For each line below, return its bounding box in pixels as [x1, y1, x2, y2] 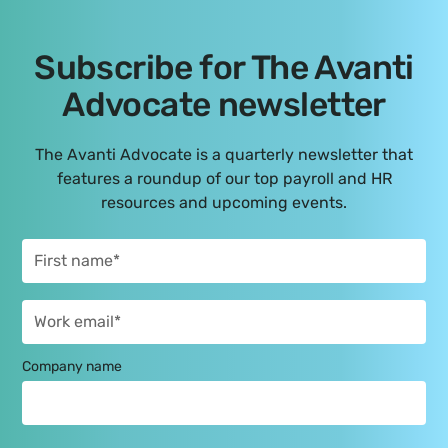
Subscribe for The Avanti [34, 47, 414, 87]
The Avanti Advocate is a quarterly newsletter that [35, 144, 413, 164]
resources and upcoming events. [101, 192, 347, 212]
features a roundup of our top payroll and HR [56, 168, 392, 188]
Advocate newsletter [62, 84, 386, 124]
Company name [22, 358, 123, 376]
